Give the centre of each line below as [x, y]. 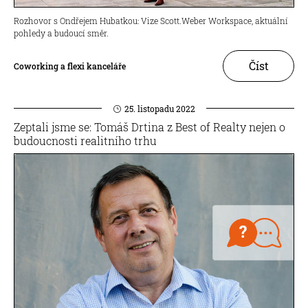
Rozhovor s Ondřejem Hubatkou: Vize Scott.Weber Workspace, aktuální [151, 20]
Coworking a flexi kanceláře [70, 66]
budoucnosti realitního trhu [85, 140]
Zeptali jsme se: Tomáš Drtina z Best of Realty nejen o [150, 126]
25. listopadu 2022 [159, 108]
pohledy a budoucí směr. [61, 33]
